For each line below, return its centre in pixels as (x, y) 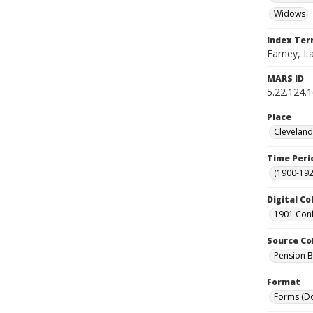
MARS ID (285, 79)
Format (284, 282)
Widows (290, 14)
